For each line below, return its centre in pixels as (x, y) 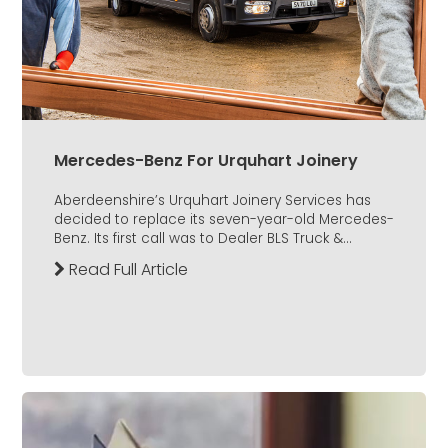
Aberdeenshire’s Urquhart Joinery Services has (212, 201)
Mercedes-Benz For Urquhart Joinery (206, 161)
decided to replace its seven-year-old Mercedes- (224, 220)
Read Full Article (126, 270)
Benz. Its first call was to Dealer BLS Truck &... (203, 239)
